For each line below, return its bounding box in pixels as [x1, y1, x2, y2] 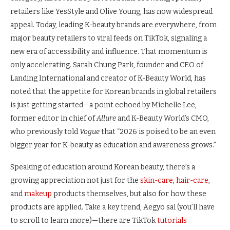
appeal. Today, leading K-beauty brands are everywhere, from [10, 21, 217, 30]
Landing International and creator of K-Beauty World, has [10, 74, 206, 83]
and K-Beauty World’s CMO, [116, 114, 209, 123]
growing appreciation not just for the [10, 176, 140, 185]
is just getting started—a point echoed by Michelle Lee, [10, 101, 197, 110]
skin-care [140, 176, 173, 185]
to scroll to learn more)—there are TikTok [10, 216, 157, 225]
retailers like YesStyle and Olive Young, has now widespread [10, 7, 213, 16]
